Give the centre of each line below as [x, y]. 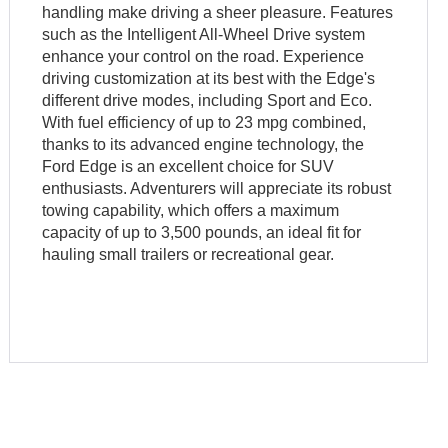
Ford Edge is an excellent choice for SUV [188, 166]
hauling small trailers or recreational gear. [188, 254]
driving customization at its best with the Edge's [209, 78]
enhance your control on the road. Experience [203, 56]
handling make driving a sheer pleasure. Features [218, 12]
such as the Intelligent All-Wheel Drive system [204, 34]
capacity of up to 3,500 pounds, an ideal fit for [202, 232]
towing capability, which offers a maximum [191, 210]
